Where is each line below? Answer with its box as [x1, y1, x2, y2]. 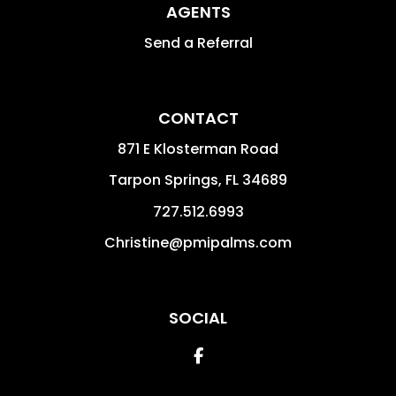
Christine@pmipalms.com [104, 232, 292, 253]
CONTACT [157, 106, 239, 129]
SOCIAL [169, 306, 227, 329]
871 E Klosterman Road [118, 138, 278, 159]
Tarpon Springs [109, 169, 218, 190]
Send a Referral [143, 32, 253, 53]
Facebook [202, 343, 281, 366]
